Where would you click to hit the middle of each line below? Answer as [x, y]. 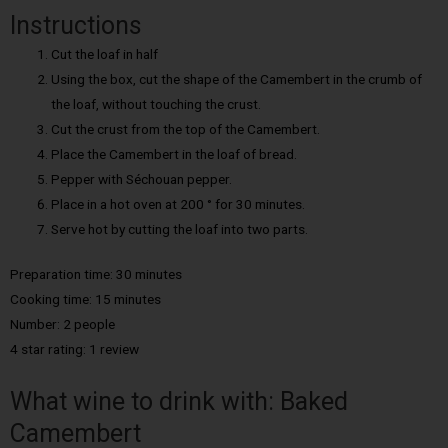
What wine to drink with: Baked [179, 402]
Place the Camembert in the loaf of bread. [174, 153]
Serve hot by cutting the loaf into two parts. [180, 228]
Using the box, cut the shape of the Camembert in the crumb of [237, 78]
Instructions [76, 25]
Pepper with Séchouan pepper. [142, 178]
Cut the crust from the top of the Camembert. [186, 128]
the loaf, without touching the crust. [156, 103]
